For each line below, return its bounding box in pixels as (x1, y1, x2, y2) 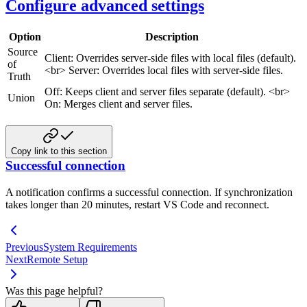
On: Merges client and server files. (45, 98, 193, 110)
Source (8, 46, 38, 58)
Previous (5, 241, 43, 253)
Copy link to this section (11, 145, 107, 156)
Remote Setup (27, 253, 88, 265)
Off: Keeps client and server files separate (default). (45, 86, 269, 98)
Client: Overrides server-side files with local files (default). (45, 52, 296, 64)
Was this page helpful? (5, 284, 103, 297)
